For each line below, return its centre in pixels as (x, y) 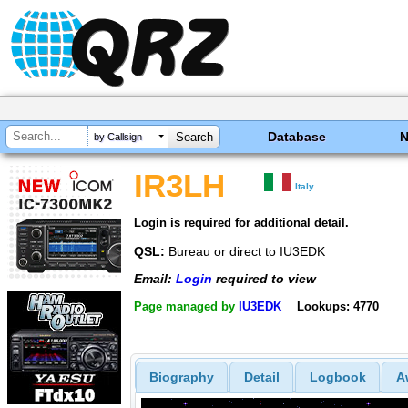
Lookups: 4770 (337, 306)
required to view (264, 279)
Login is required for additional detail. (241, 222)
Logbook (337, 377)
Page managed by (186, 306)
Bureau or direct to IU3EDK (245, 251)
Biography (181, 377)
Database (297, 137)
